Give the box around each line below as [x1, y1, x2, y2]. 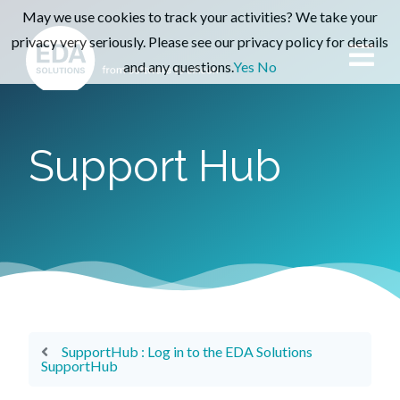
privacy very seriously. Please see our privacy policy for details [12, 33, 388, 50]
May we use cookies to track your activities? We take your [22, 8, 378, 25]
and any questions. [123, 58, 233, 75]
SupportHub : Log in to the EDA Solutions [61, 343, 312, 361]
